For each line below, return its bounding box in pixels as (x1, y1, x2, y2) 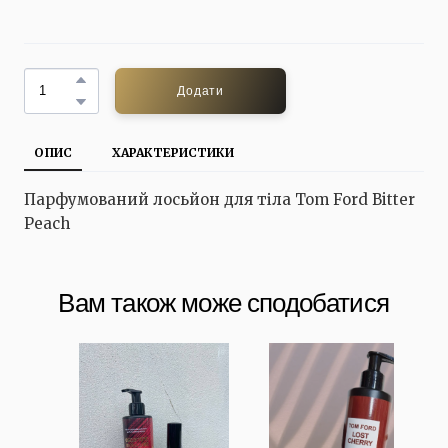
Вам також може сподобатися (58, 281, 390, 323)
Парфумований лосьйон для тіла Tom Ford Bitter (24, 189, 415, 209)
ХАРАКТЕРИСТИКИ (112, 144, 234, 160)
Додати (177, 81, 225, 99)
